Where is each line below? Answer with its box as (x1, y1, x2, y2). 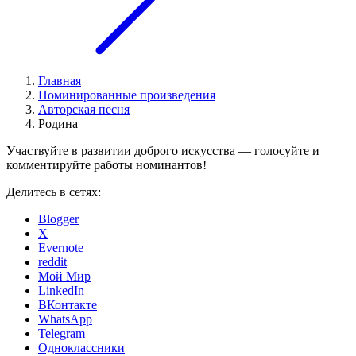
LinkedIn (38, 284, 84, 298)
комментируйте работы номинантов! (6, 158, 207, 172)
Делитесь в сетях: (6, 185, 101, 199)
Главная (38, 74, 81, 88)
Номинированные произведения (38, 88, 215, 103)
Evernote (38, 241, 83, 255)
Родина (38, 117, 78, 131)
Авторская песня (38, 103, 130, 117)
